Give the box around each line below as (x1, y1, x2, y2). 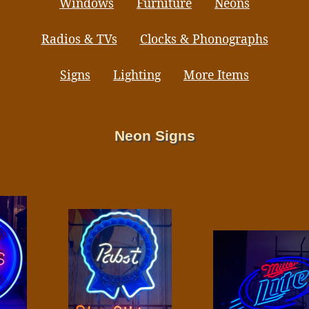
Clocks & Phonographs (139, 30, 268, 47)
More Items (183, 66, 249, 83)
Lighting (113, 66, 161, 83)
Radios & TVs (41, 30, 117, 47)
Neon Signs (114, 128, 195, 143)
